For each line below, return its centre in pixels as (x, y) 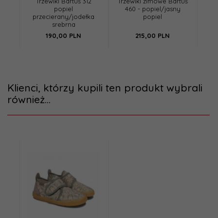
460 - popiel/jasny (153, 9)
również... (29, 100)
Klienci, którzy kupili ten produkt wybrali (105, 88)
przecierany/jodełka (64, 17)
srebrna (64, 25)
